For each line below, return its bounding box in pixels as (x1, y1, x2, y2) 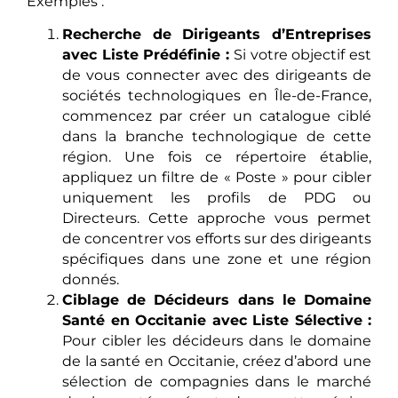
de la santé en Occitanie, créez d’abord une (62, 353, 371, 370)
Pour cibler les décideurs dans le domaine (62, 332, 371, 350)
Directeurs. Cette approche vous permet (62, 210, 371, 227)
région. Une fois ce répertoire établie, (62, 148, 371, 166)
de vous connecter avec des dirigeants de (62, 67, 371, 84)
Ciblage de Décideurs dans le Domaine (62, 291, 371, 309)
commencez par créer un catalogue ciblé (62, 107, 371, 125)
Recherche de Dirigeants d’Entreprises (62, 26, 371, 44)
